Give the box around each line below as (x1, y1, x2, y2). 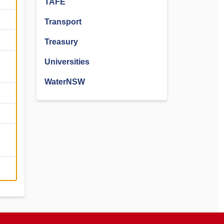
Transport (44, 17, 81, 26)
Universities (44, 57, 89, 66)
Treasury (44, 37, 78, 46)
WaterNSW (44, 77, 85, 86)
